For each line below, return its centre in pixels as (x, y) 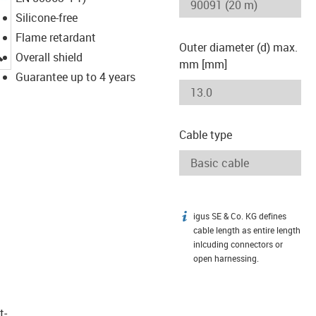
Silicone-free (46, 17)
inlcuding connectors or (238, 244)
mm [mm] (203, 64)
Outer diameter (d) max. (238, 47)
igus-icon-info (213, 218)
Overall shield (49, 57)
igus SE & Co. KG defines (240, 216)
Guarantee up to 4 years (75, 77)
